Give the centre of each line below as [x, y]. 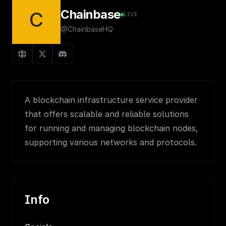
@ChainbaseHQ [87, 29]
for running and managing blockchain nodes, [111, 128]
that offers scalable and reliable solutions [107, 114]
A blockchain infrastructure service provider [111, 100]
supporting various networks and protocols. [111, 142]
